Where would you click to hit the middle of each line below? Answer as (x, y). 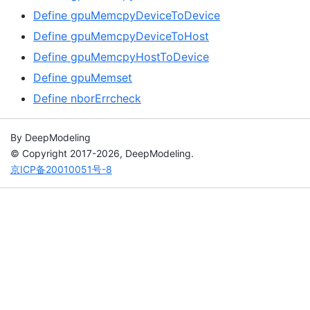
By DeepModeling (51, 138)
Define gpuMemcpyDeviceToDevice (127, 16)
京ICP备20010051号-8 (61, 170)
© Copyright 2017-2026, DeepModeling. (102, 154)
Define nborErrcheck (87, 99)
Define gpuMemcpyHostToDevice (121, 57)
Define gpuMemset (83, 78)
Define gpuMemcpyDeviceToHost (121, 36)
